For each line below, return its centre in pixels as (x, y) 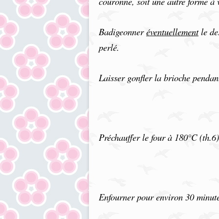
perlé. (109, 47)
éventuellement (172, 32)
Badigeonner (122, 32)
